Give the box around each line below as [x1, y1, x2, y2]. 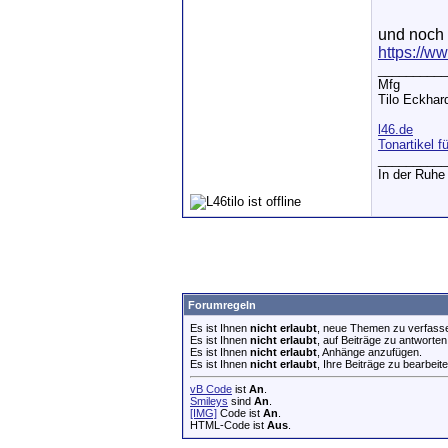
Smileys [190, 395, 228, 407]
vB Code [190, 383, 232, 395]
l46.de [378, 122, 413, 138]
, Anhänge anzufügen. [317, 346, 422, 358]
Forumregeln [188, 299, 256, 311]
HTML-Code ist [190, 419, 267, 431]
